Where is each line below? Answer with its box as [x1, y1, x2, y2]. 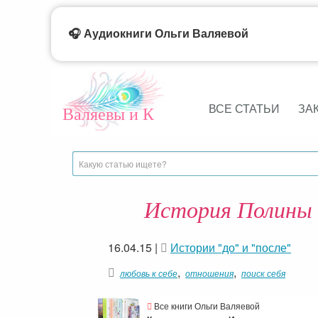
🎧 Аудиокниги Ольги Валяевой [68, 28, 248, 40]
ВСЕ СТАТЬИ [208, 100, 280, 117]
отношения [185, 267, 234, 279]
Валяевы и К [62, 102, 154, 125]
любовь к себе [120, 267, 177, 279]
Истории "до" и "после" [170, 239, 291, 256]
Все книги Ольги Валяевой [152, 300, 260, 312]
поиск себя [241, 267, 285, 279]
